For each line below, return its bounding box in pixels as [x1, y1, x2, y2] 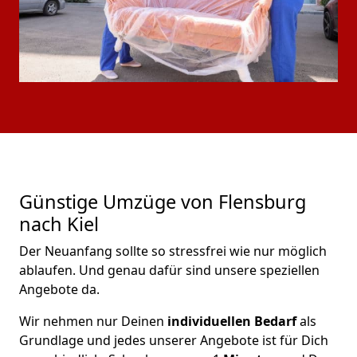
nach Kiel [19, 211, 99, 237]
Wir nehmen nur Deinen [19, 312, 164, 330]
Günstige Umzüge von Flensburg [19, 189, 306, 214]
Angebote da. [19, 280, 100, 298]
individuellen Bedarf [164, 312, 296, 330]
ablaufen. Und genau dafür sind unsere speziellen [19, 261, 320, 279]
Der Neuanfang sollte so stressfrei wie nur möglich [19, 242, 327, 260]
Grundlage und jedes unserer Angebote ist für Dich [19, 331, 328, 349]
